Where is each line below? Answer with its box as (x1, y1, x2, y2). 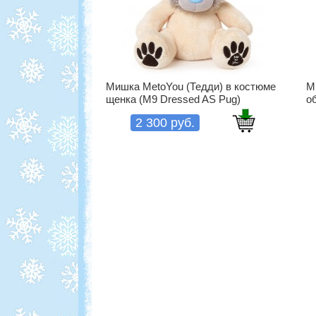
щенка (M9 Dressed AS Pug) (106, 92, 241, 105)
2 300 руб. (135, 116, 195, 130)
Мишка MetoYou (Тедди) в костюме (106, 80, 276, 92)
